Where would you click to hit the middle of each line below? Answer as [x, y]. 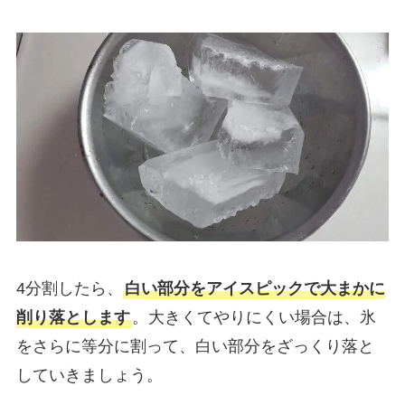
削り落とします [73, 317]
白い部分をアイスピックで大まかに [254, 288]
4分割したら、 [69, 288]
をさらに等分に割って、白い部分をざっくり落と [195, 346]
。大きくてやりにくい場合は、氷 [254, 317]
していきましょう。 [89, 375]
